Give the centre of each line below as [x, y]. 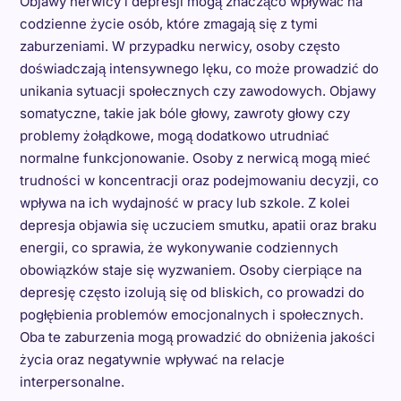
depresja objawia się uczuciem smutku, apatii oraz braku [198, 226]
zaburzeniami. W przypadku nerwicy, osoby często [179, 47]
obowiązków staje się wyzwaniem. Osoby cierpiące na [190, 270]
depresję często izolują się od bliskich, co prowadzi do [192, 293]
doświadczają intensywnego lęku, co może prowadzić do [199, 69]
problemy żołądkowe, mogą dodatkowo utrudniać [174, 136]
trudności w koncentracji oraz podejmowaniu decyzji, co [199, 181]
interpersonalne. [72, 382]
